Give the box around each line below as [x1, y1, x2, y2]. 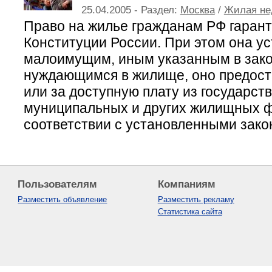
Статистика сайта [157, 206, 222, 216]
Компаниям [157, 177, 216, 190]
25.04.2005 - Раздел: [81, 3, 180, 16]
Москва [180, 3, 215, 16]
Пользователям [18, 177, 98, 190]
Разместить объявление [18, 194, 107, 204]
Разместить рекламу [157, 194, 234, 204]
